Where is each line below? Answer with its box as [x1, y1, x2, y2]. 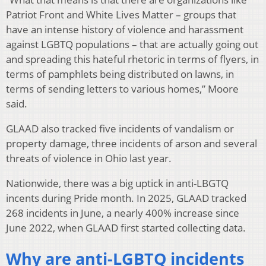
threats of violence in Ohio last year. [6, 151, 172, 165]
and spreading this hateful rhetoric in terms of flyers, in [6, 52, 259, 66]
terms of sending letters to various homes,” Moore [6, 81, 239, 96]
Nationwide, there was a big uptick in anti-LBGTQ [6, 176, 229, 190]
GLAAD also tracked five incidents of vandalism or [6, 121, 234, 135]
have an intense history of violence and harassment [6, 22, 243, 36]
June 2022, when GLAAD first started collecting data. [6, 220, 246, 235]
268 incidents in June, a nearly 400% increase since [6, 205, 239, 220]
